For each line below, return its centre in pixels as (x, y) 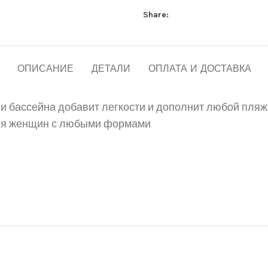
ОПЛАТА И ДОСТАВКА (200, 69)
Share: (156, 15)
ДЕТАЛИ (111, 69)
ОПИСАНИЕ (45, 69)
